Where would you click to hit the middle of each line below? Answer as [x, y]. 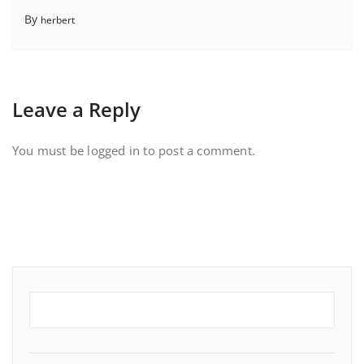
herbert [58, 19]
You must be [50, 150]
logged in [114, 150]
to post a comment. [198, 150]
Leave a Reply [76, 109]
